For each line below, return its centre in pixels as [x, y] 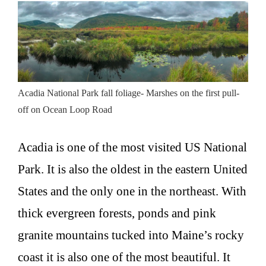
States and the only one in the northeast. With [132, 191]
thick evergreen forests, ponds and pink [117, 213]
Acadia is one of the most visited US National [132, 148]
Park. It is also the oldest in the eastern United [133, 170]
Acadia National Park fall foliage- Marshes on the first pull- [129, 93]
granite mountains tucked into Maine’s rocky [131, 235]
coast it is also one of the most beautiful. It [124, 257]
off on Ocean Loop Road [65, 109]
